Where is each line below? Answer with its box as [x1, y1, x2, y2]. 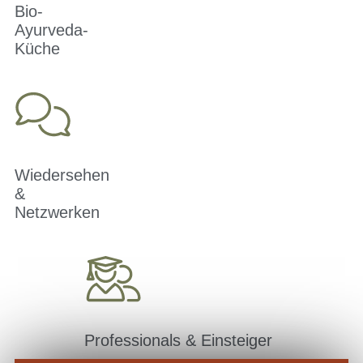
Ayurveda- [15, 20, 88, 39]
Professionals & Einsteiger [84, 331, 273, 349]
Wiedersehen [15, 165, 109, 184]
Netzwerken [15, 203, 100, 221]
